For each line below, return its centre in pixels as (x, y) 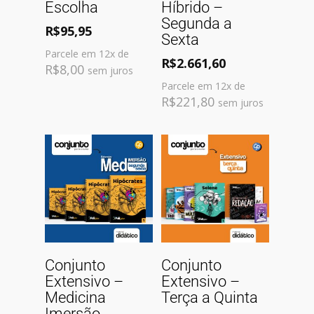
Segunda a (197, 24)
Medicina (75, 297)
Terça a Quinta (210, 297)
